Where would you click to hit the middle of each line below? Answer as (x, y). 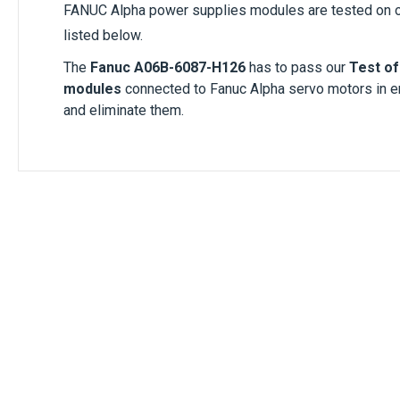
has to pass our (297, 67)
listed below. (103, 35)
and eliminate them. (124, 110)
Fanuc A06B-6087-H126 (168, 67)
